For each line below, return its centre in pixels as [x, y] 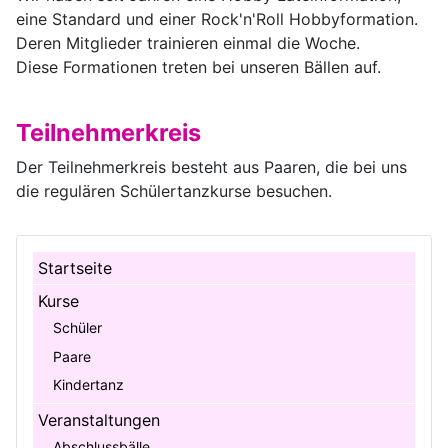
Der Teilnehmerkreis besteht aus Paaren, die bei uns [211, 167]
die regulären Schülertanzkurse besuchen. [174, 191]
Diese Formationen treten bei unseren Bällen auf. [198, 67]
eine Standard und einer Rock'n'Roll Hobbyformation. [217, 19]
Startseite [75, 268]
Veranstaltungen [99, 419]
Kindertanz [89, 385]
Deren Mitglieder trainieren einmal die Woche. [188, 43]
